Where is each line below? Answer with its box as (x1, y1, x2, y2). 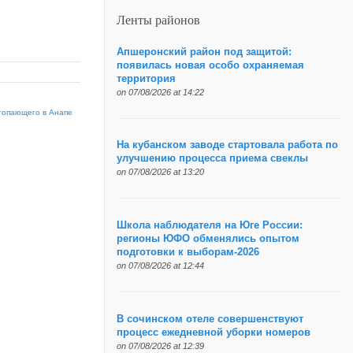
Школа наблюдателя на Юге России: (116, 220, 303, 232)
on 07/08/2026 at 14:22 (116, 87, 204, 97)
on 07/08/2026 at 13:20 (116, 167, 204, 177)
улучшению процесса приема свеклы (116, 153, 308, 165)
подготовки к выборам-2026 (116, 247, 259, 258)
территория (116, 72, 176, 84)
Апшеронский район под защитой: (116, 46, 292, 58)
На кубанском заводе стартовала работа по (116, 139, 338, 151)
